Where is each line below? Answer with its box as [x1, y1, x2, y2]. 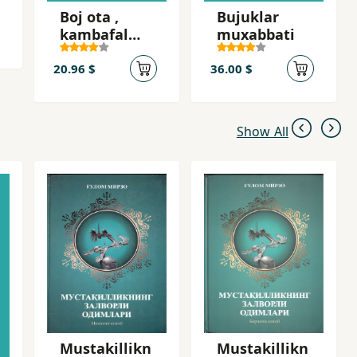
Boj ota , [60, 6, 119, 26]
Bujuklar [217, 6, 279, 26]
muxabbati [217, 24, 295, 44]
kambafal [60, 24, 128, 44]
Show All [236, 122, 288, 140]
